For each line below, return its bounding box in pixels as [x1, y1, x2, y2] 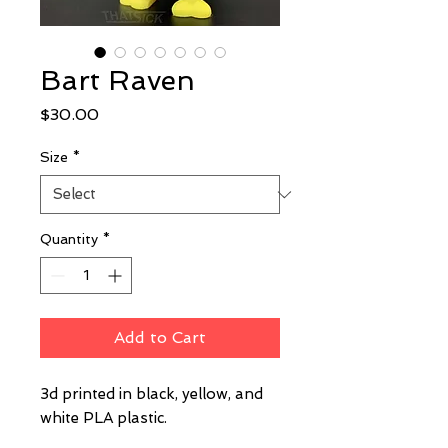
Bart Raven [40, 64, 195, 98]
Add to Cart [114, 328, 206, 348]
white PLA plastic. [40, 409, 167, 428]
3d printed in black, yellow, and [40, 385, 263, 404]
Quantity [40, 231, 98, 248]
